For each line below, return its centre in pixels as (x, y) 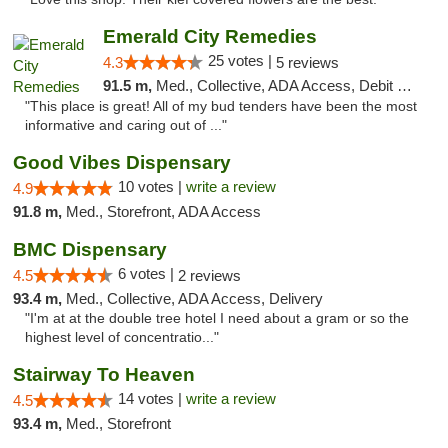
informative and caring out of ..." (126, 125)
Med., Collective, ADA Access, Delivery (194, 298)
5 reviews (307, 62)
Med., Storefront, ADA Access (163, 211)
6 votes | (148, 273)
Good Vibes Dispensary (122, 162)
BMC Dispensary (90, 249)
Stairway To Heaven (104, 374)
